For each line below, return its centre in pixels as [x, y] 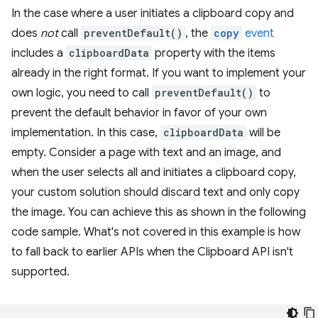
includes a [39, 53]
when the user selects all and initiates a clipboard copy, [154, 172]
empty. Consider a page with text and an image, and [146, 153]
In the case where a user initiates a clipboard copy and [153, 13]
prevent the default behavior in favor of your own [139, 113]
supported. [40, 272]
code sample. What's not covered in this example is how [156, 232]
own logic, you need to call [82, 93]
